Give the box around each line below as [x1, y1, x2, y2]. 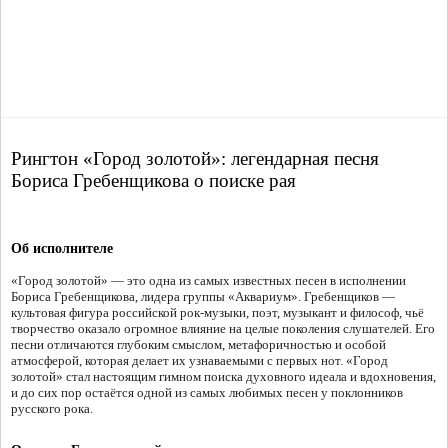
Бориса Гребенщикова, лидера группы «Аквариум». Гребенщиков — [11, 289, 395, 305]
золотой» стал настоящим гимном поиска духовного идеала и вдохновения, [11, 369, 436, 385]
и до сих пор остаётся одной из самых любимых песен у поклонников [11, 385, 403, 401]
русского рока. [11, 401, 93, 417]
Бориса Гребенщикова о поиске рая [11, 170, 296, 192]
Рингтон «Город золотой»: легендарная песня [11, 148, 379, 170]
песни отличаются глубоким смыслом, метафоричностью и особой [11, 337, 386, 353]
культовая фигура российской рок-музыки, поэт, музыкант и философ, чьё [11, 305, 424, 321]
